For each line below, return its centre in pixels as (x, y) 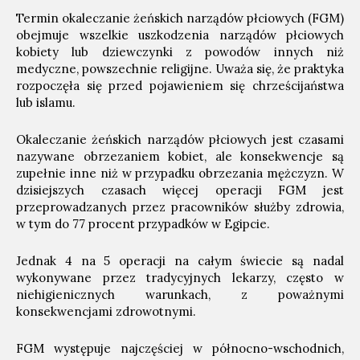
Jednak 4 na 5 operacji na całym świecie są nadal (180, 261)
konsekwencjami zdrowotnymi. (106, 311)
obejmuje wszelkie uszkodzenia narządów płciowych (180, 35)
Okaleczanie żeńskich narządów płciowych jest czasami (180, 139)
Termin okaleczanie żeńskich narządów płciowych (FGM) (180, 18)
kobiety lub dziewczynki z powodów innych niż (180, 52)
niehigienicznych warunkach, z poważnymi (180, 295)
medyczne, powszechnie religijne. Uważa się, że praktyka (180, 69)
